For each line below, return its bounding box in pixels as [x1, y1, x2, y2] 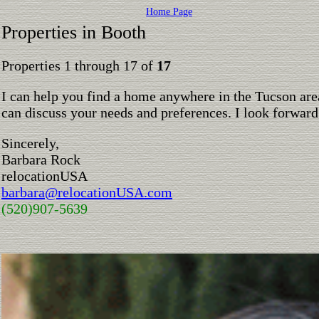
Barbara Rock [1, 152, 80, 167]
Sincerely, [1, 135, 59, 151]
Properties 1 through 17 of [1, 58, 157, 73]
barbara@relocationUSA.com [1, 184, 172, 200]
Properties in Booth [1, 22, 146, 43]
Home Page [146, 6, 192, 17]
